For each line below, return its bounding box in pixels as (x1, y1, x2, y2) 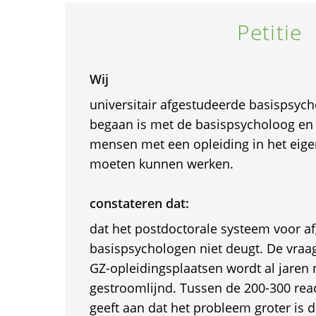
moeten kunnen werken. (89, 155, 233, 172)
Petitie (237, 18, 302, 47)
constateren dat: (89, 195, 189, 212)
